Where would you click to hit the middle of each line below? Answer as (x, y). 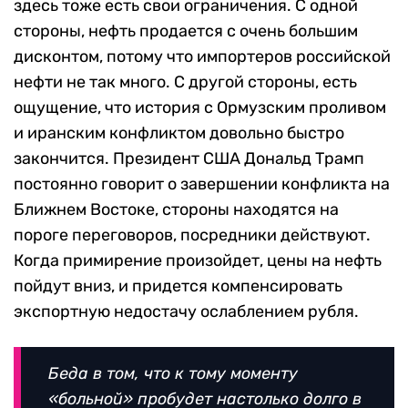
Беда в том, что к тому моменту (173, 373)
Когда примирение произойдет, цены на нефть (198, 260)
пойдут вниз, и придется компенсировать (178, 286)
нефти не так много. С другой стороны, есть (185, 82)
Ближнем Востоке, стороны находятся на (176, 209)
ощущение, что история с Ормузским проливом (200, 107)
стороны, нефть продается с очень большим (186, 31)
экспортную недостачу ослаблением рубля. (186, 311)
